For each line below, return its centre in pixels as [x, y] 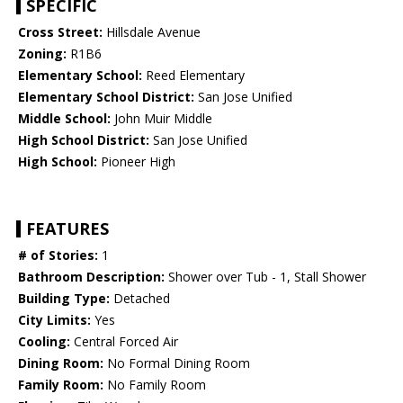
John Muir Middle [161, 118]
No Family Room [155, 384]
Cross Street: [60, 31]
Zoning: [42, 53]
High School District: [84, 139]
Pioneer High [136, 161]
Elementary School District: [106, 96]
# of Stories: [58, 255]
